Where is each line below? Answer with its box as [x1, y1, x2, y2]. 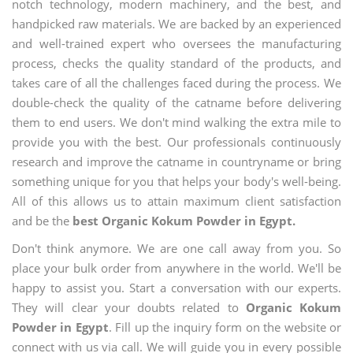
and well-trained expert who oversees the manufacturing [12, 35, 341, 51]
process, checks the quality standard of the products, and [12, 55, 341, 71]
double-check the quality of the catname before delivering [12, 95, 341, 110]
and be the [12, 213, 72, 229]
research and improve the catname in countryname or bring [12, 154, 341, 169]
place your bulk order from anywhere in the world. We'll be [12, 260, 341, 276]
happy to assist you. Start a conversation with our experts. [12, 280, 341, 295]
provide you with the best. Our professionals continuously [12, 134, 341, 150]
